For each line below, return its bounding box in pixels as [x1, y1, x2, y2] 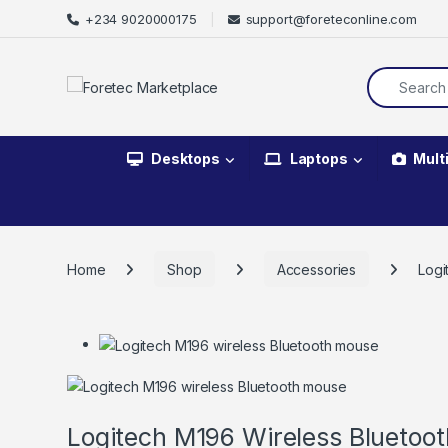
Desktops [151, 150, 220, 168]
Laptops [289, 150, 348, 168]
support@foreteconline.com [245, 10, 418, 27]
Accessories [276, 260, 357, 278]
